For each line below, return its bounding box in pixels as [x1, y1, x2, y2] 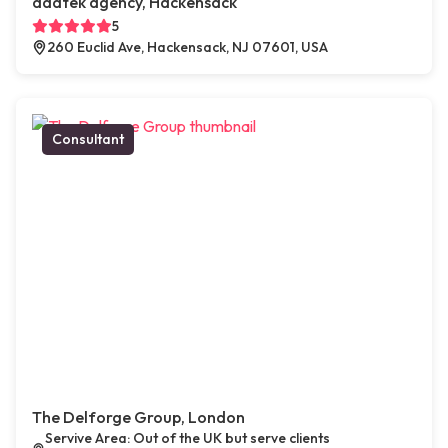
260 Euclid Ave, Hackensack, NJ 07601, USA [47, 38, 328, 57]
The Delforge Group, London [32, 407, 245, 428]
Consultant [52, 130, 124, 149]
